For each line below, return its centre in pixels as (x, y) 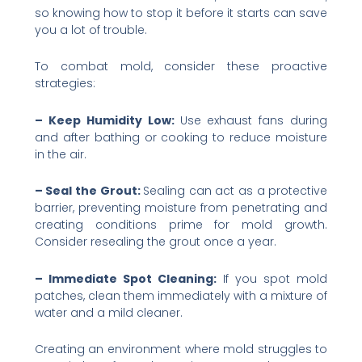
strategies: (65, 84)
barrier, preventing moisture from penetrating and (181, 208)
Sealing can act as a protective (236, 191)
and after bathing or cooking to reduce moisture (181, 137)
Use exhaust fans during (254, 120)
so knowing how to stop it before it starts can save (181, 13)
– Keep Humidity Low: (107, 120)
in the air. (60, 154)
